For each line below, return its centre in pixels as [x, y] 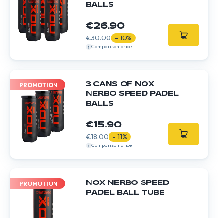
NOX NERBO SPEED [127, 183]
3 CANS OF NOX [120, 84]
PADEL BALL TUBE [125, 193]
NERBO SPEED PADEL [132, 94]
